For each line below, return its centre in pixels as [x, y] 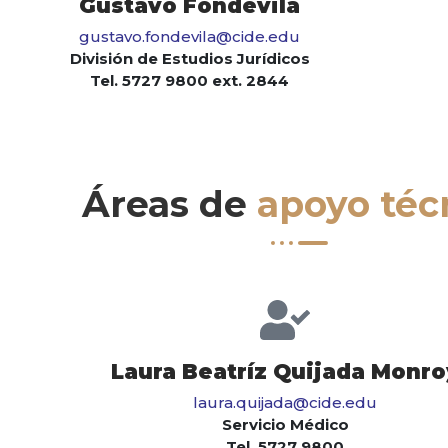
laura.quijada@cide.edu [285, 403]
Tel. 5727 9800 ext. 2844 [190, 81]
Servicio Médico [285, 425]
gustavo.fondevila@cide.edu [190, 37]
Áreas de [169, 204]
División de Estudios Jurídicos [189, 59]
